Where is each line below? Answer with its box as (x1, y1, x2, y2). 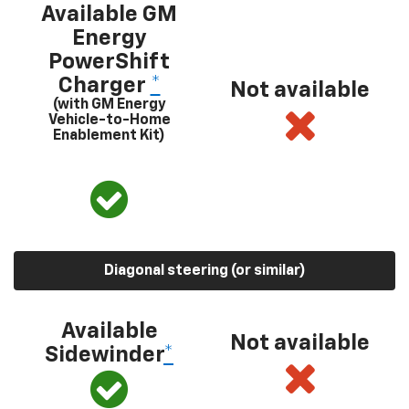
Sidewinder (45, 344, 163, 366)
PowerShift (48, 51, 170, 73)
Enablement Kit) (53, 129, 165, 143)
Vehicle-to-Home (47, 113, 171, 128)
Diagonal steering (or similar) (103, 264, 306, 278)
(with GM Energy (52, 98, 166, 112)
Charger (58, 75, 151, 97)
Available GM (41, 4, 177, 26)
